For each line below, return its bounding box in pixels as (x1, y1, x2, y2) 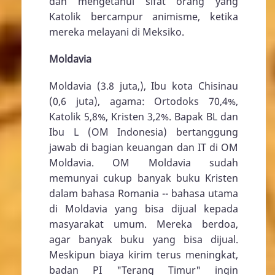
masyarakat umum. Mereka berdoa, (49, 217, 238, 231)
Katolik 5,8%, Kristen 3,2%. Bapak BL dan (49, 110, 238, 124)
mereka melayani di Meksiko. (49, 25, 184, 39)
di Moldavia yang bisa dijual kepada (49, 202, 238, 216)
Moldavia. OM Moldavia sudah (49, 156, 238, 170)
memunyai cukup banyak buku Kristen (49, 171, 238, 185)
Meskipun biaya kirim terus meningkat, (49, 248, 238, 262)
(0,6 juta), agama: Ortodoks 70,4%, (49, 95, 238, 109)
